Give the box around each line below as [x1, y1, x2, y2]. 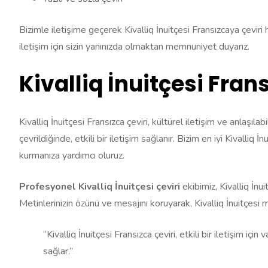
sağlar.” [43, 245, 73, 258]
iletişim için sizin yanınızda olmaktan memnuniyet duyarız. [19, 40, 249, 54]
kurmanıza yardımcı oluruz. [19, 149, 124, 163]
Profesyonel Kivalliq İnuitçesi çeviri [19, 180, 182, 194]
